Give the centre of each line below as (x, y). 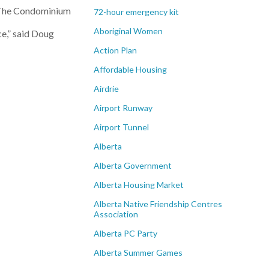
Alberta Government (133, 165)
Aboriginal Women (128, 31)
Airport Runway (123, 108)
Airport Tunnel (121, 127)
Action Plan (115, 50)
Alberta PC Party (125, 233)
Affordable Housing (130, 69)
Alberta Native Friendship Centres (158, 204)
